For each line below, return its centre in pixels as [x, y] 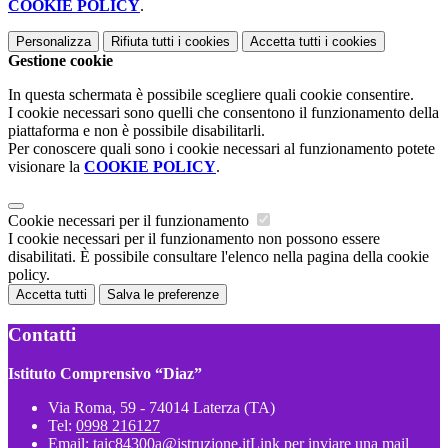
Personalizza [53, 42]
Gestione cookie [60, 61]
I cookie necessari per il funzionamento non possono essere [194, 239]
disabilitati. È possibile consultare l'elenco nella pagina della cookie [218, 257]
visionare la [46, 167]
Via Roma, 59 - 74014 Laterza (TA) [161, 407]
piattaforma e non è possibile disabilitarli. [136, 131]
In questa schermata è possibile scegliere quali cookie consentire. [211, 95]
